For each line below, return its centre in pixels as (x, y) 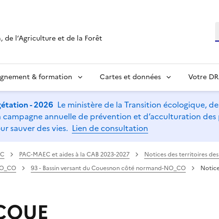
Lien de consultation (110, 128)
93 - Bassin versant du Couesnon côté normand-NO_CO (108, 168)
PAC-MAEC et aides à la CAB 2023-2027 (74, 154)
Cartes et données (130, 77)
